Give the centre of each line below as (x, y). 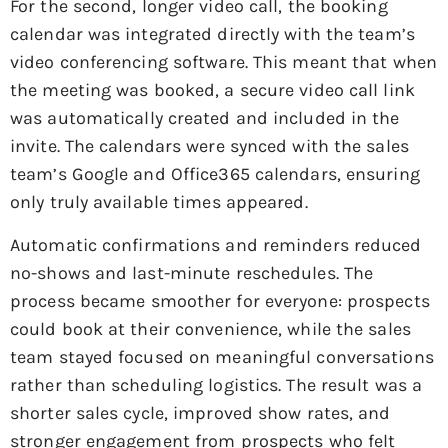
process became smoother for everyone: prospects (220, 300)
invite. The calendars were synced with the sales (209, 146)
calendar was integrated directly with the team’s (212, 34)
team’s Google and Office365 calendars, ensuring (215, 174)
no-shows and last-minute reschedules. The (192, 272)
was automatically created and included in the (205, 118)
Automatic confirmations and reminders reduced (216, 244)
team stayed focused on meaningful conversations (222, 356)
